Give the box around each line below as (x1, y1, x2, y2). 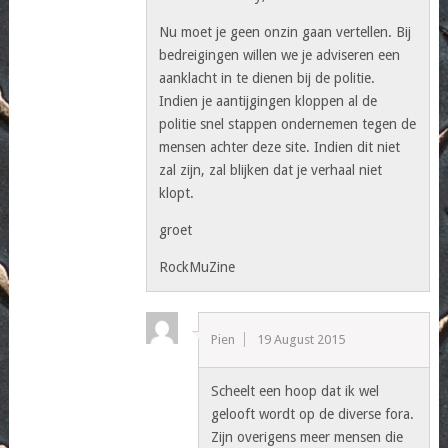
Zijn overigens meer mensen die (211, 428, 404, 445)
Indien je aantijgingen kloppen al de (159, 92, 378, 109)
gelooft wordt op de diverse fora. (211, 405, 415, 422)
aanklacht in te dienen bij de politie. (159, 69, 376, 86)
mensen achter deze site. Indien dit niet (159, 138, 401, 155)
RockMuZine (159, 258, 236, 275)
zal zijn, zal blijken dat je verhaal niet (159, 161, 383, 178)
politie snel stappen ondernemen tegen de (159, 115, 417, 132)
